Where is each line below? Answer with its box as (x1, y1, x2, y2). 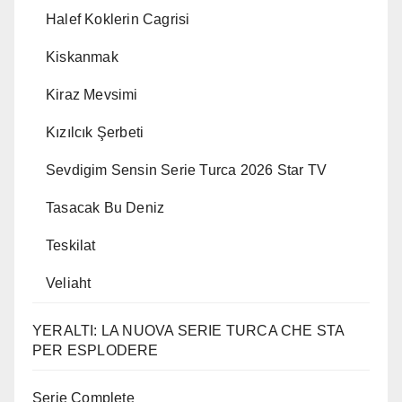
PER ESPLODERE (32, 343, 159, 359)
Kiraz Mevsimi (46, 87, 138, 103)
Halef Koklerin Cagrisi (46, 12, 190, 28)
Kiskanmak (46, 49, 118, 66)
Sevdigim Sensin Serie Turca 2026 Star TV (46, 162, 327, 179)
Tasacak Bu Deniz (46, 200, 165, 216)
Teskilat (46, 238, 96, 254)
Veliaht (46, 275, 92, 292)
